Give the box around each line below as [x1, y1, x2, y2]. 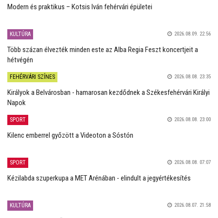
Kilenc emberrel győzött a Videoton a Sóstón [7, 130, 133, 140]
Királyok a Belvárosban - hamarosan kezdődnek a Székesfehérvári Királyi [7, 88, 210, 97]
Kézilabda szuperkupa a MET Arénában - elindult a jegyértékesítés [7, 173, 191, 182]
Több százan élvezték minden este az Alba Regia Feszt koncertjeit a [7, 45, 198, 54]
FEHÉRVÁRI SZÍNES [10, 73, 55, 80]
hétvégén [7, 55, 33, 64]
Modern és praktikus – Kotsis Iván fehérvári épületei [7, 2, 152, 11]
